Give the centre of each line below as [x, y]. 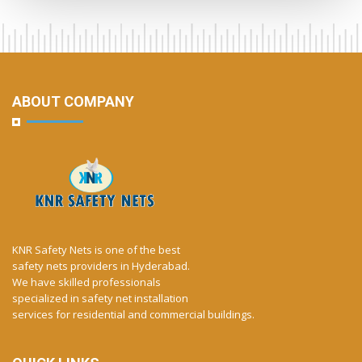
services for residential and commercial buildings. [133, 315]
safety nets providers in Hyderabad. [101, 266]
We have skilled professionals [86, 282]
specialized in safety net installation [100, 299]
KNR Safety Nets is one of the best [96, 250]
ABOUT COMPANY [73, 102]
